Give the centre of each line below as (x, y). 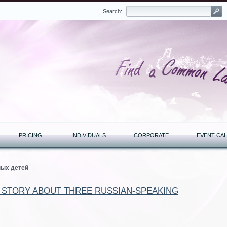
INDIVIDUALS (88, 135)
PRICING (30, 135)
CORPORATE (151, 135)
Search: (112, 11)
